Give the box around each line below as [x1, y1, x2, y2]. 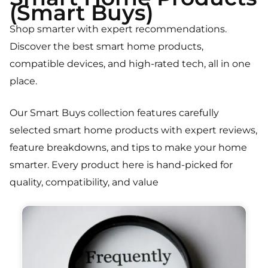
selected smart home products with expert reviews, [10, 124, 257, 136]
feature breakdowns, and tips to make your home [10, 141, 247, 153]
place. [10, 75, 37, 87]
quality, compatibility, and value [10, 176, 159, 188]
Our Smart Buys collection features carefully [10, 106, 219, 118]
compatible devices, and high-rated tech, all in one [10, 57, 251, 69]
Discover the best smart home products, [10, 40, 203, 52]
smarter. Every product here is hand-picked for [10, 159, 233, 170]
